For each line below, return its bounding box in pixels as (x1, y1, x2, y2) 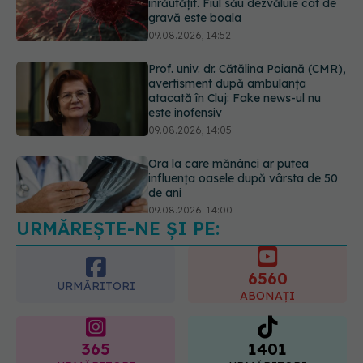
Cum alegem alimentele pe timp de (148, 156, 337, 172)
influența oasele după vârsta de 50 (148, 80, 339, 96)
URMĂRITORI (56, 278, 135, 293)
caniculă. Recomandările (148, 171, 283, 186)
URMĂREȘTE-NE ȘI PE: (16, 217, 220, 241)
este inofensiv (148, 15, 223, 30)
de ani (148, 95, 182, 110)
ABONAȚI (240, 288, 295, 304)
